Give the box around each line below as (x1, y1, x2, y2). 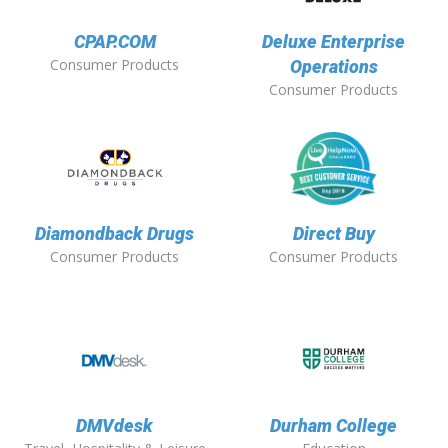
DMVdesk (76, 415, 153, 437)
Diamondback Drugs (35, 223, 194, 245)
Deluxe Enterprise (262, 31, 405, 53)
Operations (289, 56, 378, 78)
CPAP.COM (73, 31, 156, 53)
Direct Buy (292, 223, 375, 245)
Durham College (270, 415, 397, 437)
